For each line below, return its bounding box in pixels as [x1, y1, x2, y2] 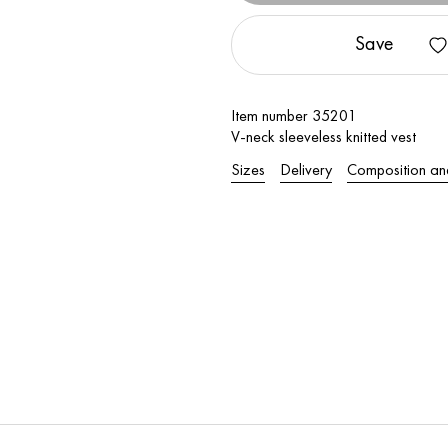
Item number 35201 [231, 109, 358, 125]
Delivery [280, 163, 333, 179]
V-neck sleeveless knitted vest [231, 130, 417, 146]
